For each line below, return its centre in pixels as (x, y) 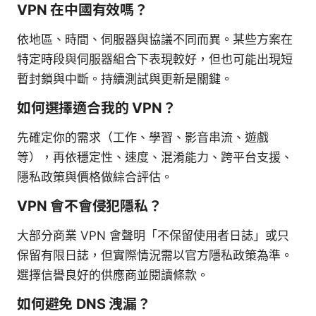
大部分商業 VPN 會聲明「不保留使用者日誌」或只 (153, 235)
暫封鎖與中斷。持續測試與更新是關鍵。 (125, 79)
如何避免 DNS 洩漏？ (84, 304)
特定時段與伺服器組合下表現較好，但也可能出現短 (155, 59)
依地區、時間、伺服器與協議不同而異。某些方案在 (155, 39)
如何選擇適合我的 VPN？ (97, 108)
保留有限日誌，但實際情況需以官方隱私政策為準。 (155, 255)
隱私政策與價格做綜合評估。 (95, 177)
